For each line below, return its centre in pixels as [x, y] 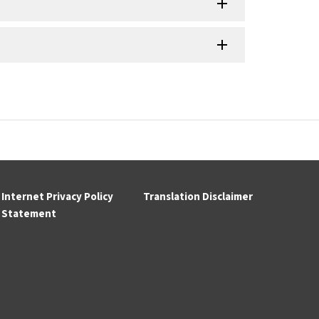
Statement [29, 214]
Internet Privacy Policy [57, 197]
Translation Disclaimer [198, 197]
